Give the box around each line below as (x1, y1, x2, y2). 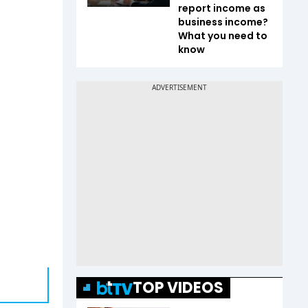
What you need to (178, 29, 267, 43)
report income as (178, 1, 265, 15)
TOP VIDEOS (133, 277, 223, 298)
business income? (178, 15, 268, 29)
